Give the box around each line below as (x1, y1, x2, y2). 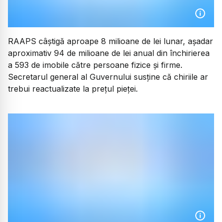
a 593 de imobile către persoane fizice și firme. (8, 59, 182, 70)
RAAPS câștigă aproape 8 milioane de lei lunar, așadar (8, 36, 213, 46)
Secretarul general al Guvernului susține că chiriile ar (8, 71, 208, 82)
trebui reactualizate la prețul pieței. (8, 83, 138, 94)
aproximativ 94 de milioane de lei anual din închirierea (8, 48, 210, 58)
